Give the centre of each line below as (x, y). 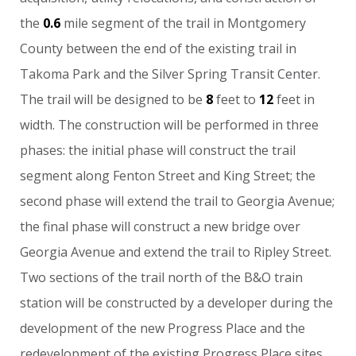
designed (142, 99)
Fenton (134, 176)
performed (237, 125)
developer (238, 303)
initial (108, 150)
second (41, 201)
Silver (168, 74)
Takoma (45, 74)
